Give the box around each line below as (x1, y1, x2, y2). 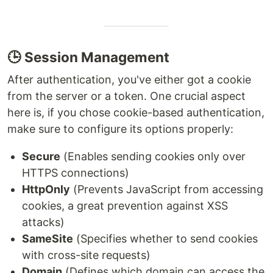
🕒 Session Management (7, 48, 169, 65)
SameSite (22, 232, 73, 245)
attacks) (22, 215, 65, 229)
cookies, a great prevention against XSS (22, 199, 228, 212)
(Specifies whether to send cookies (73, 232, 258, 245)
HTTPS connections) (22, 166, 129, 179)
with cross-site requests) (22, 248, 151, 261)
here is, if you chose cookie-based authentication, (7, 105, 264, 119)
